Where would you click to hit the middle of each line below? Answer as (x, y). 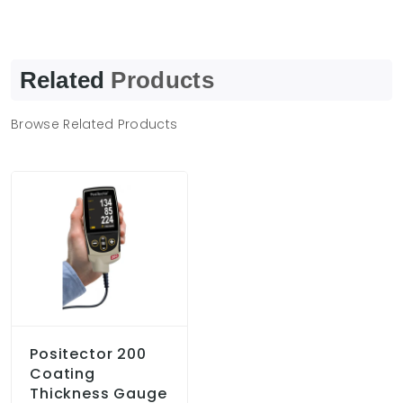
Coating (63, 373)
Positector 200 (88, 354)
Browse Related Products (94, 125)
